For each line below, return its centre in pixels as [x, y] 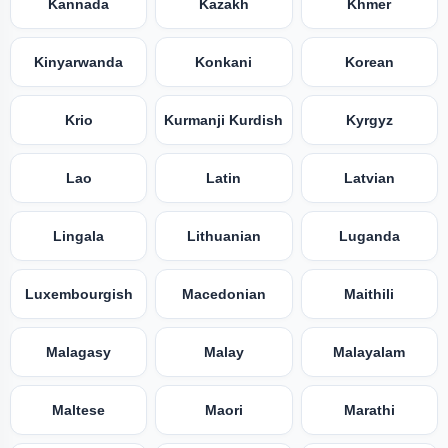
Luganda [369, 236]
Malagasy [79, 352]
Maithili [369, 294]
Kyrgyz [369, 120]
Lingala [79, 236]
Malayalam [369, 352]
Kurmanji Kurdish [224, 120]
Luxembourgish [78, 294]
